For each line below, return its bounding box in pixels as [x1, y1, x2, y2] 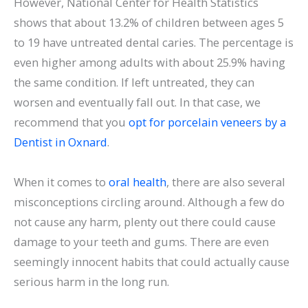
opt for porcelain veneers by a [129, 114, 286, 131]
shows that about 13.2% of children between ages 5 [14, 14, 284, 31]
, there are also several [166, 174, 285, 190]
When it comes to [14, 174, 106, 190]
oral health [106, 174, 166, 190]
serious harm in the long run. [14, 274, 169, 290]
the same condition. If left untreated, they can [14, 74, 254, 91]
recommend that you [14, 114, 129, 131]
